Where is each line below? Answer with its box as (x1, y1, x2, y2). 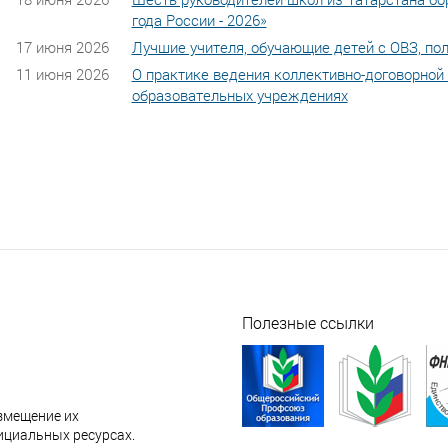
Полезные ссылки (241, 311, 374, 333)
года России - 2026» (131, 9, 267, 30)
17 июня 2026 (15, 36, 109, 57)
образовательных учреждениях (131, 84, 348, 105)
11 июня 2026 (15, 63, 109, 84)
